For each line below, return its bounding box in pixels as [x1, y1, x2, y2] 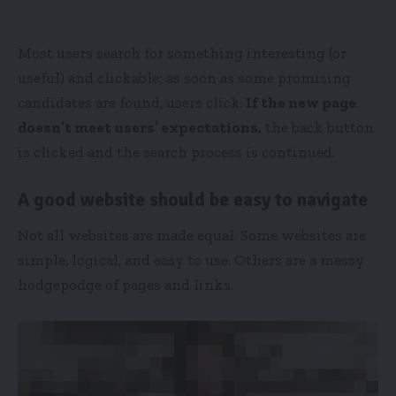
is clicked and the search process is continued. [18, 142, 335, 161]
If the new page [243, 93, 356, 111]
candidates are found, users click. [18, 93, 243, 111]
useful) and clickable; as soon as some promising [18, 68, 351, 87]
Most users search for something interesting [18, 43, 325, 62]
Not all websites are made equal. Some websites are [18, 226, 366, 245]
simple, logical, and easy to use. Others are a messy [18, 251, 364, 270]
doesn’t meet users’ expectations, [18, 118, 262, 136]
